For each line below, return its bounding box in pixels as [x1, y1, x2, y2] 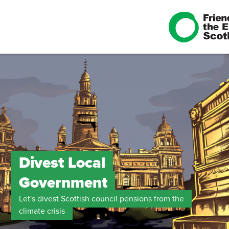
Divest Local [18, 153, 105, 172]
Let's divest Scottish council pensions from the [18, 194, 184, 204]
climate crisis [18, 206, 65, 216]
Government [18, 173, 107, 192]
